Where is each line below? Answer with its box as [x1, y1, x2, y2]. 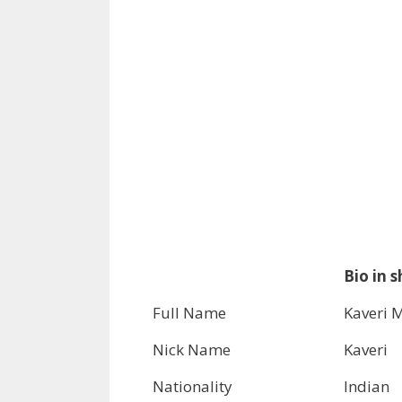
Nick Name [153, 338, 231, 360]
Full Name [153, 301, 226, 323]
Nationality [153, 375, 232, 397]
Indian [344, 375, 389, 397]
